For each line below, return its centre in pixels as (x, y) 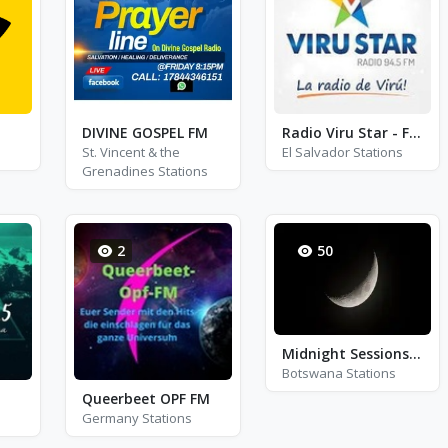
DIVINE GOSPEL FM (145, 132)
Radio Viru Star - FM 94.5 (414, 132)
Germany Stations (137, 418)
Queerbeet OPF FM (146, 398)
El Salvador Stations (342, 151)
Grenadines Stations (145, 170)
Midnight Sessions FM (414, 353)
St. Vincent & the (131, 151)
